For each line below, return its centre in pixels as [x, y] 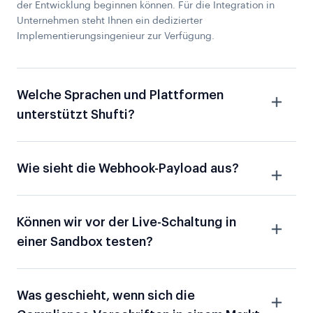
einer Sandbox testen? [85, 242]
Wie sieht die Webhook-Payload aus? [128, 169]
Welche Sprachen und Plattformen [120, 95]
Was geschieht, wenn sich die [106, 296]
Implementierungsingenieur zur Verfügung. [116, 37]
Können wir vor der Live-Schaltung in [126, 223]
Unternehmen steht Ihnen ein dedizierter [110, 21]
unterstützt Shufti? [76, 115]
